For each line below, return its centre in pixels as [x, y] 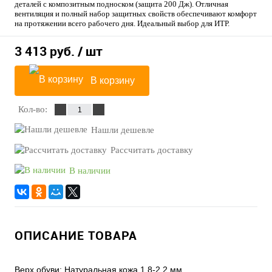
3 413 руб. [45, 51]
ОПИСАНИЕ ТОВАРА [76, 236]
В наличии [90, 170]
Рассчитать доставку [152, 150]
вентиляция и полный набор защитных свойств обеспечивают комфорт [136, 13]
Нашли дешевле [123, 130]
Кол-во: [33, 110]
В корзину [113, 81]
